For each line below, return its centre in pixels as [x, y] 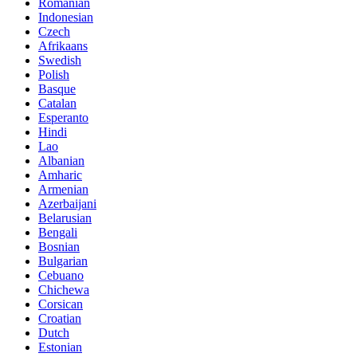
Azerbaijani [67, 204]
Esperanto [63, 118]
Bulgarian [63, 261]
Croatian [60, 319]
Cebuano [61, 276]
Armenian [63, 190]
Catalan [57, 104]
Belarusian [65, 218]
